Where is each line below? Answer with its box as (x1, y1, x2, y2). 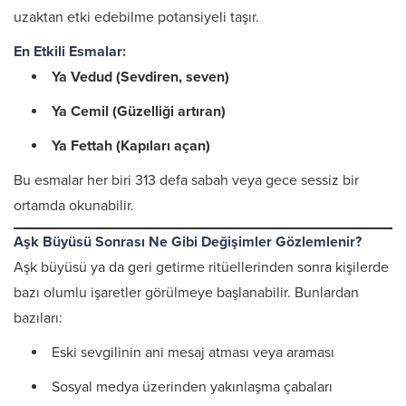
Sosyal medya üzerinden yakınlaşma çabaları (52, 378, 333, 396)
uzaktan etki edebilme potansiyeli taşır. (14, 8, 259, 26)
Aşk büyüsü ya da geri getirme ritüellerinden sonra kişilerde (14, 258, 389, 276)
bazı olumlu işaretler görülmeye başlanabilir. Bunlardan (14, 284, 359, 302)
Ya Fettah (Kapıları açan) (52, 137, 210, 155)
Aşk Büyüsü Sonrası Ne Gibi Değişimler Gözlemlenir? (14, 233, 362, 251)
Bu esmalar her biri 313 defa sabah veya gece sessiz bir (14, 171, 359, 189)
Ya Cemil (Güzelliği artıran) (52, 102, 226, 121)
